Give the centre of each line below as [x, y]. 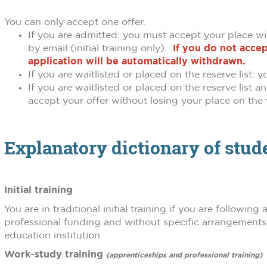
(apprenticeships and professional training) [185, 255]
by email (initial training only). [100, 48]
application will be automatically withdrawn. [137, 61]
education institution [52, 235]
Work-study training [55, 254]
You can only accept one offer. [75, 22]
